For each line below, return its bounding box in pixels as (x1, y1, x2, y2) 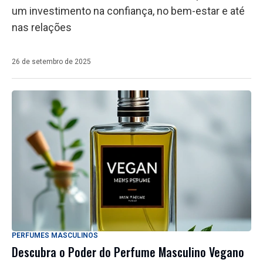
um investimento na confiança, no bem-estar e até (12, 5, 245, 18)
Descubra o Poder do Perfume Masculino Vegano (12, 243, 244, 261)
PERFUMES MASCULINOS (12, 231, 98, 240)
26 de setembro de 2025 (12, 58, 91, 66)
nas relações (12, 21, 72, 34)
